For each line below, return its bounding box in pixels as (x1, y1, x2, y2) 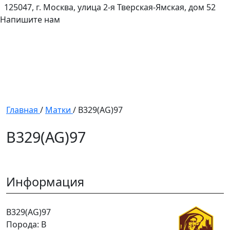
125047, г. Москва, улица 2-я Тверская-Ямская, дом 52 (4, 2, 216, 13)
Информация (6, 174, 84, 190)
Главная (6, 104, 38, 116)
